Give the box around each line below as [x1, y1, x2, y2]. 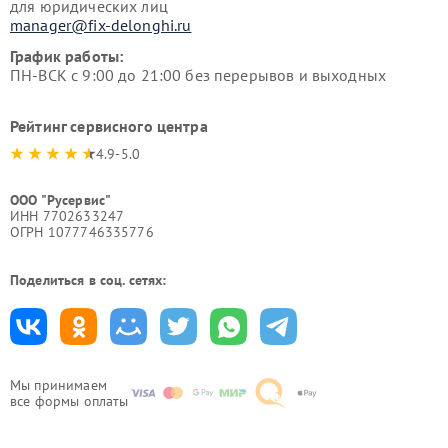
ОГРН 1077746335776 [10, 223, 154, 241]
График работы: [10, 46, 124, 66]
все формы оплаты [10, 392, 129, 410]
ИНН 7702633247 [10, 207, 125, 225]
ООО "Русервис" [10, 191, 112, 209]
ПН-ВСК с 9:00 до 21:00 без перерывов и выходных [10, 65, 387, 85]
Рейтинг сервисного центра [10, 116, 208, 136]
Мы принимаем [10, 376, 107, 394]
